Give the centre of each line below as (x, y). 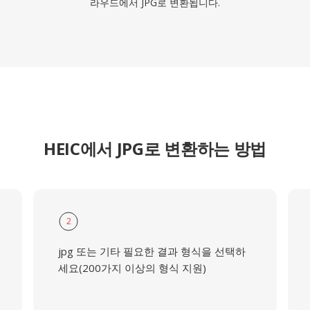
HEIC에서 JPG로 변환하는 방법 (155, 148)
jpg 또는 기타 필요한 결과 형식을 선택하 (152, 251)
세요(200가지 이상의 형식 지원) (132, 268)
